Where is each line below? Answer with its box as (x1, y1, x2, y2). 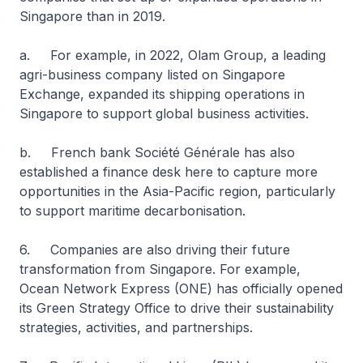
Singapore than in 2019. (19, 8, 165, 24)
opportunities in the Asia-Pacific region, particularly (19, 183, 335, 199)
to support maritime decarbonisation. (19, 203, 250, 219)
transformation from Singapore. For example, (19, 261, 301, 277)
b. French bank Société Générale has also (19, 144, 295, 160)
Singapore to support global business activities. (19, 105, 313, 122)
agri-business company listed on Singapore (19, 66, 285, 83)
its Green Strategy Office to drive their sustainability (19, 300, 334, 316)
